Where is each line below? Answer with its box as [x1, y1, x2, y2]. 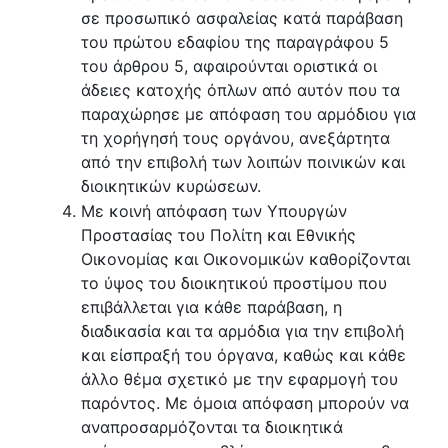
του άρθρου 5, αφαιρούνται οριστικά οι [81, 55, 378, 76]
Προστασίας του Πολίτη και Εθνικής [81, 225, 357, 246]
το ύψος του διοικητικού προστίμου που [81, 273, 388, 294]
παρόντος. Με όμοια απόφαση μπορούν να [81, 393, 410, 414]
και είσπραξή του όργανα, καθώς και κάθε [81, 345, 407, 366]
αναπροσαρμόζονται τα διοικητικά [81, 417, 344, 438]
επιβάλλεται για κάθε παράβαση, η [81, 297, 343, 318]
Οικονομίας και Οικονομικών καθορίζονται [81, 249, 411, 270]
